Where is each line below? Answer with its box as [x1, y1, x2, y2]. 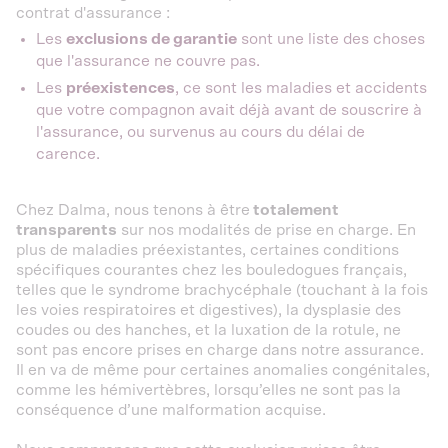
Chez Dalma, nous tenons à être [16, 202, 250, 218]
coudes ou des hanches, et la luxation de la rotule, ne [16, 322, 401, 338]
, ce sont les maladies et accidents [175, 80, 427, 96]
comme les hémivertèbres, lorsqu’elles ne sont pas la [16, 382, 401, 398]
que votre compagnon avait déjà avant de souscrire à [36, 102, 422, 118]
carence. [36, 146, 100, 162]
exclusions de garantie [66, 31, 237, 47]
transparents [16, 222, 117, 238]
